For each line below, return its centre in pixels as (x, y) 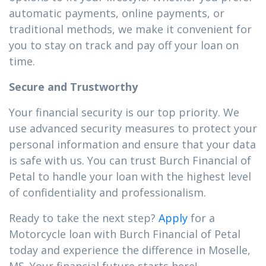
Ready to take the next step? (84, 218)
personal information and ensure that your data (132, 144)
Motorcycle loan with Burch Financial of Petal (125, 234)
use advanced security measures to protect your (133, 128)
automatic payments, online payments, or (117, 13)
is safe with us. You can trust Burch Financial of (130, 160)
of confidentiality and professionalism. (107, 192)
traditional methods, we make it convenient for (130, 29)
